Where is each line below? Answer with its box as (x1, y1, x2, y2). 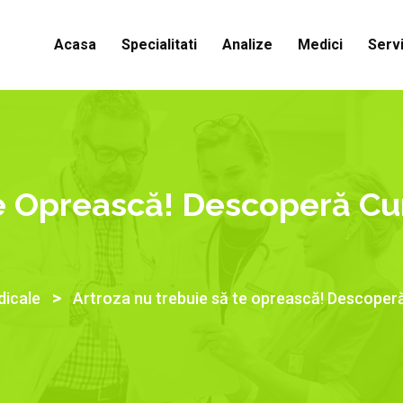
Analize (222, 36, 273, 53)
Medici (298, 36, 343, 53)
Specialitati (121, 36, 197, 53)
